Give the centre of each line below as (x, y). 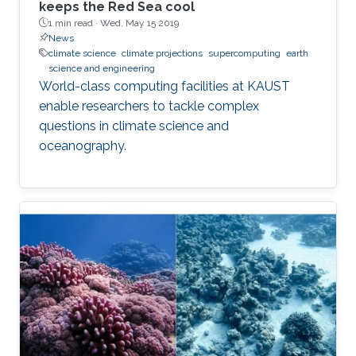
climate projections (162, 53)
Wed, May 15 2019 (139, 23)
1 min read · (74, 23)
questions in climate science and (134, 126)
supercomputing (244, 53)
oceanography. (83, 145)
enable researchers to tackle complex (149, 106)
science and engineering (102, 68)
